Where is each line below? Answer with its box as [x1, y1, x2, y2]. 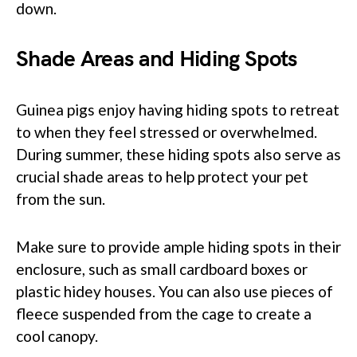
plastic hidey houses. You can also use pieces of [16, 281, 333, 300]
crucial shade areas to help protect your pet [16, 167, 308, 186]
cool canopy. [16, 326, 98, 345]
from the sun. [16, 189, 105, 208]
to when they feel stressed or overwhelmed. [16, 122, 317, 141]
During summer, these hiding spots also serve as [16, 144, 341, 163]
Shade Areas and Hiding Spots [16, 45, 297, 73]
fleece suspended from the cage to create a [16, 304, 312, 323]
